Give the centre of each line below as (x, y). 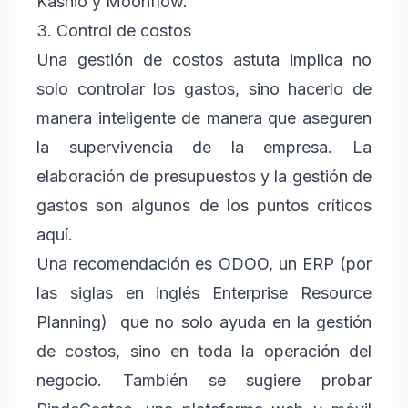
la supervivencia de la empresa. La (204, 147)
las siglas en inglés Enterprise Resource (204, 292)
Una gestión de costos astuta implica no (204, 59)
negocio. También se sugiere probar (204, 380)
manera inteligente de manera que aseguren (204, 117)
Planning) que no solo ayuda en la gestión (204, 321)
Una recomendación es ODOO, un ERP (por (204, 263)
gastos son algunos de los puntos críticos (204, 205)
